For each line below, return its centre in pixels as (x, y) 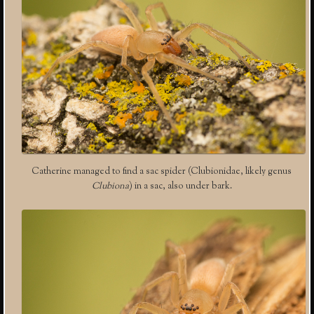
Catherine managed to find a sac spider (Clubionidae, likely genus (162, 171)
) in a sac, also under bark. (180, 186)
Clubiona (110, 186)
